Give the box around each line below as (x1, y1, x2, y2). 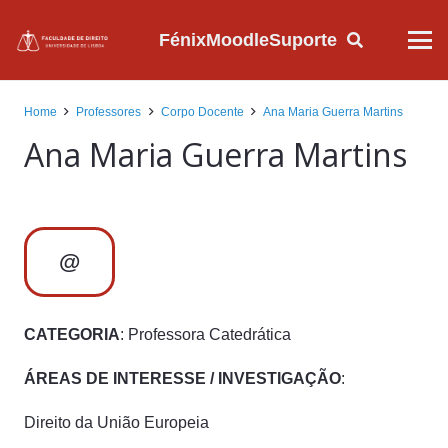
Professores (76, 105, 142, 119)
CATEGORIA (24, 325, 120, 343)
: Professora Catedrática (120, 325, 291, 343)
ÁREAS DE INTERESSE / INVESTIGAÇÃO (24, 369, 341, 387)
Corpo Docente (160, 105, 244, 119)
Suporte (268, 29, 337, 50)
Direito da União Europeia (24, 413, 209, 431)
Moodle (205, 29, 269, 50)
